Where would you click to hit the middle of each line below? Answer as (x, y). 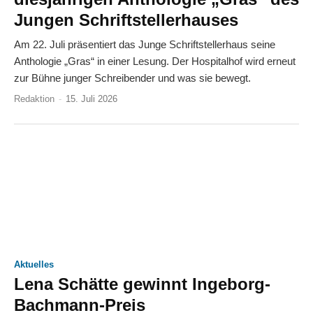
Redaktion (34, 99)
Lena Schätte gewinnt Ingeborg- (142, 284)
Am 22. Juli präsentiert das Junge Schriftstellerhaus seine (145, 44)
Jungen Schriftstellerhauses (126, 20)
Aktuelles (34, 264)
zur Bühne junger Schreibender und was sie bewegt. (132, 78)
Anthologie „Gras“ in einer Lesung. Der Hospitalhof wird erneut (155, 61)
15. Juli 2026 (92, 99)
